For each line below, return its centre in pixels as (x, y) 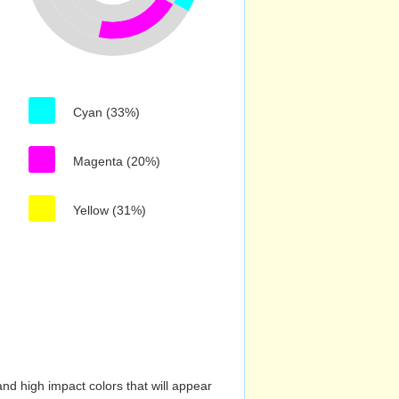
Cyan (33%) (106, 112)
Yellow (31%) (110, 210)
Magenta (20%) (117, 161)
